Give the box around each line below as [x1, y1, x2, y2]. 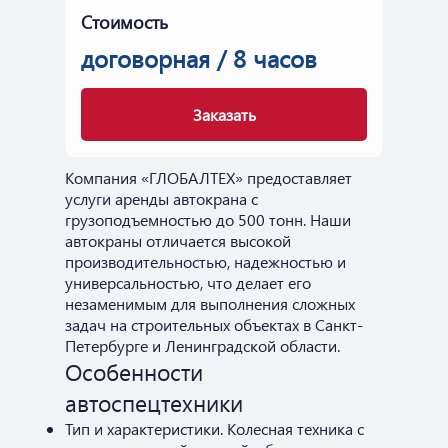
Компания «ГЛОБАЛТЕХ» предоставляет [65, 166, 352, 188]
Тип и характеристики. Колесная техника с [65, 417, 364, 439]
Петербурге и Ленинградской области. [65, 334, 340, 356]
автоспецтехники [65, 386, 243, 418]
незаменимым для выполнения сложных [65, 292, 355, 314]
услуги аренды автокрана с [65, 187, 258, 209]
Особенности [65, 355, 203, 387]
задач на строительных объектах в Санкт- [65, 313, 363, 335]
